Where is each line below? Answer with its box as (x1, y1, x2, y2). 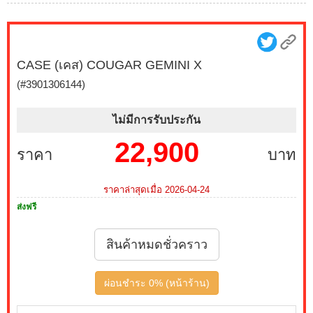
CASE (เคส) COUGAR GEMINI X (17, 58, 202, 72)
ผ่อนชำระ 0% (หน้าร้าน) (103, 277, 210, 289)
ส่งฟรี (17, 202, 36, 212)
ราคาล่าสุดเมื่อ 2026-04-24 (103, 184, 210, 195)
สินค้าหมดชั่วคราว (105, 238, 208, 252)
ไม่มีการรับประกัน (112, 114, 201, 126)
